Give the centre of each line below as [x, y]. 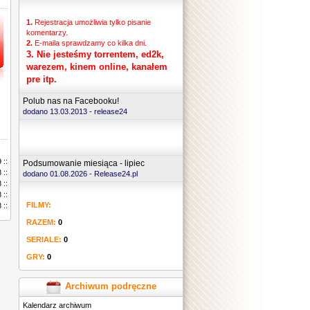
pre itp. [42, 79]
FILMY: [39, 205]
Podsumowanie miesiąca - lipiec [84, 163]
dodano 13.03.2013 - [58, 111]
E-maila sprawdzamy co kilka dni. [91, 43]
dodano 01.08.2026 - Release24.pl [80, 174]
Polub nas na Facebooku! [71, 101]
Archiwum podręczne [109, 286]
